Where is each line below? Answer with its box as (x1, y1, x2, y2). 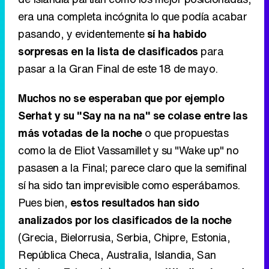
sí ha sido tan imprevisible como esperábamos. (18, 177, 240, 193)
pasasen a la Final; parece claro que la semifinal (18, 159, 247, 175)
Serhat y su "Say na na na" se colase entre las (18, 107, 247, 123)
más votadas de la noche (18, 124, 142, 141)
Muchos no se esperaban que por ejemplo (18, 89, 224, 106)
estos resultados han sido (70, 194, 199, 210)
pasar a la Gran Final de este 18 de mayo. (18, 60, 218, 76)
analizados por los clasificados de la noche (18, 211, 232, 228)
